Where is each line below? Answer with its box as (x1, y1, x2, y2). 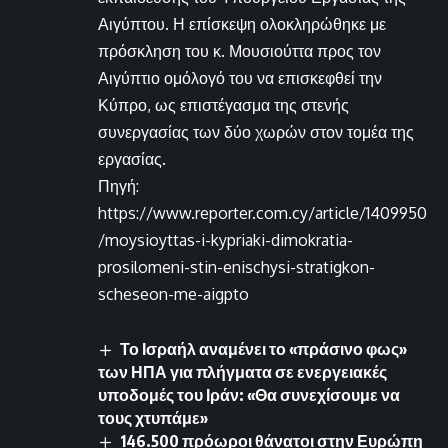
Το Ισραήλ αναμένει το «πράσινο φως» (120, 338, 408, 359)
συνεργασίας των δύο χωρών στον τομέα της (98, 121, 414, 142)
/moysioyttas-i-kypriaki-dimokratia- (98, 229, 353, 250)
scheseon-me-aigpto (98, 283, 249, 304)
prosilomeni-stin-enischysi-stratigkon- (98, 256, 375, 277)
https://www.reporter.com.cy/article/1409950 (98, 202, 427, 223)
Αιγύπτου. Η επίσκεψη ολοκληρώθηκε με (98, 13, 386, 34)
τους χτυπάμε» (98, 407, 208, 428)
